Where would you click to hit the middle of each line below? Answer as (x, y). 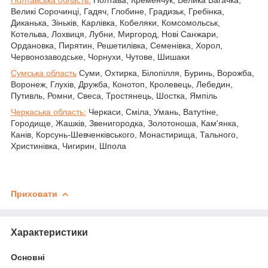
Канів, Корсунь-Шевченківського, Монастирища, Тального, (124, 135)
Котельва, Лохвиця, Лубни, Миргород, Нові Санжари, (115, 34)
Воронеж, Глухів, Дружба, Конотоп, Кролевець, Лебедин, (122, 85)
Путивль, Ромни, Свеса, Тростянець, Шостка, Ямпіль (114, 96)
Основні (28, 258)
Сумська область (44, 73)
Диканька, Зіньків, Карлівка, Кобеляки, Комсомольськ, (115, 23)
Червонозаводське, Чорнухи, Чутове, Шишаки (100, 57)
